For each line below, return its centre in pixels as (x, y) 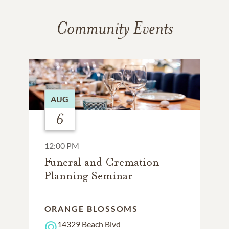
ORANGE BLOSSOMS (91, 208)
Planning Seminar (88, 176)
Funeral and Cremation (101, 162)
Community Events (114, 28)
